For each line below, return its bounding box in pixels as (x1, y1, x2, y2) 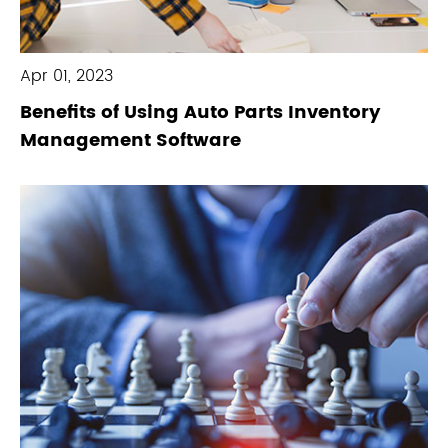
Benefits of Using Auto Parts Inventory (20, 98, 381, 128)
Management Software (20, 126, 241, 156)
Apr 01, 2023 (20, 63, 113, 90)
